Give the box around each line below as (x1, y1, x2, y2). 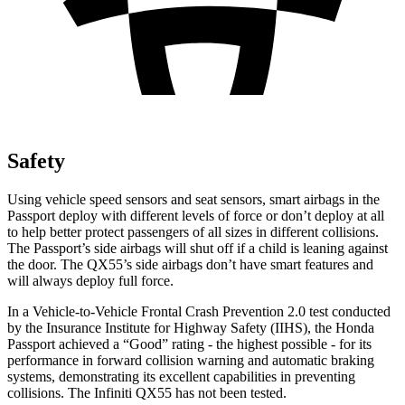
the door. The (7, 256, 87, 272)
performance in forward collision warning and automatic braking (7, 352, 374, 368)
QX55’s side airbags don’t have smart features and (87, 256, 373, 272)
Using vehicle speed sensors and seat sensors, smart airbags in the (7, 191, 380, 207)
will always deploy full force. (7, 272, 174, 288)
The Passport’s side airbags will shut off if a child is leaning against (7, 240, 388, 256)
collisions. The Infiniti (7, 384, 136, 400)
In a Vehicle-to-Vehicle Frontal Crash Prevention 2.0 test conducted (7, 303, 391, 319)
